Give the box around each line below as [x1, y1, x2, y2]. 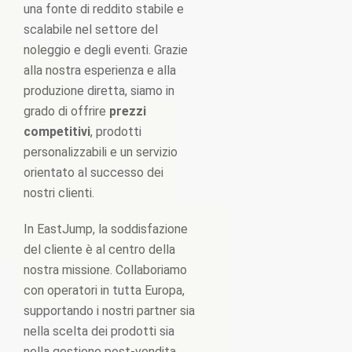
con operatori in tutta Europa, [24, 283, 185, 298]
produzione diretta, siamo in [24, 83, 174, 98]
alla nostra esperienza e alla [24, 63, 176, 78]
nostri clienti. [24, 185, 94, 200]
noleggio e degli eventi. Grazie [24, 42, 188, 57]
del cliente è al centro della [24, 242, 175, 257]
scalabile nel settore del [24, 22, 158, 37]
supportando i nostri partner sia [24, 303, 195, 318]
